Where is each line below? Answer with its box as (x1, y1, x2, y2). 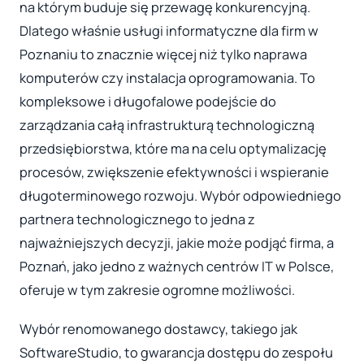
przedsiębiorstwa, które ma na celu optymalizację (19, 139, 327, 158)
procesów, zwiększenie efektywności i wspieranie (19, 162, 329, 181)
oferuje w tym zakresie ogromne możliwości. (19, 280, 295, 299)
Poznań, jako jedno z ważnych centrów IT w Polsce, (19, 257, 334, 275)
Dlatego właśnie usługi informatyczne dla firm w (19, 21, 318, 40)
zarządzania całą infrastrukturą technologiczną (19, 115, 314, 134)
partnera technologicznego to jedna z (19, 210, 255, 228)
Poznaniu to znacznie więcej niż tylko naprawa (19, 45, 307, 63)
